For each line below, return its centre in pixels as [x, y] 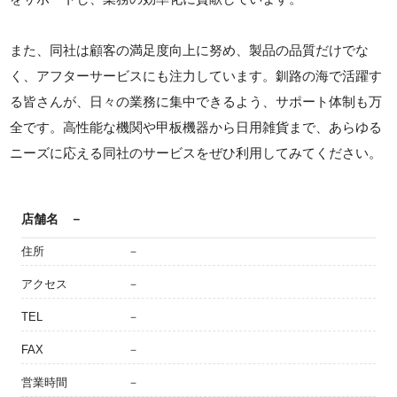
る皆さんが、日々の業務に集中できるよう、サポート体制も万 [196, 102]
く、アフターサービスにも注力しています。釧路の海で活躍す [196, 76]
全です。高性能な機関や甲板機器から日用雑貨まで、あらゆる [196, 128]
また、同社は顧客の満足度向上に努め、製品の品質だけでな [190, 51]
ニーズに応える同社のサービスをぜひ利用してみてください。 [196, 153]
